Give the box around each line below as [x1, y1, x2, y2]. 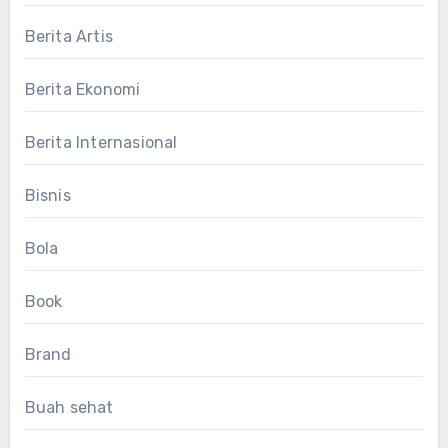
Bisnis [24, 186, 71, 206]
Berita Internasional [24, 133, 178, 153]
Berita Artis [24, 27, 113, 47]
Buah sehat [24, 398, 114, 418]
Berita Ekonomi [24, 80, 141, 100]
